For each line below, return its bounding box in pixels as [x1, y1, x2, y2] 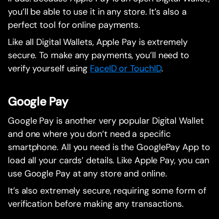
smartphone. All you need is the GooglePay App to [8, 141, 210, 153]
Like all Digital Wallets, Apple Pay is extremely [8, 36, 188, 48]
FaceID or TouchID [90, 63, 161, 75]
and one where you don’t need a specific [8, 128, 171, 140]
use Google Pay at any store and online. [8, 168, 167, 180]
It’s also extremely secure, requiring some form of [8, 185, 206, 197]
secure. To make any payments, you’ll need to [8, 49, 190, 62]
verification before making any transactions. [8, 198, 184, 210]
